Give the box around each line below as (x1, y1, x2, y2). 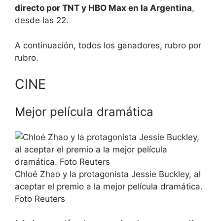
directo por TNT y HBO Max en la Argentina (15, 3, 192, 13)
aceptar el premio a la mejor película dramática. (15, 182, 203, 191)
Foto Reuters (15, 194, 65, 204)
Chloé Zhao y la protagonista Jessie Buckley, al (15, 169, 201, 179)
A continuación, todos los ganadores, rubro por (15, 40, 201, 50)
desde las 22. (15, 15, 69, 25)
